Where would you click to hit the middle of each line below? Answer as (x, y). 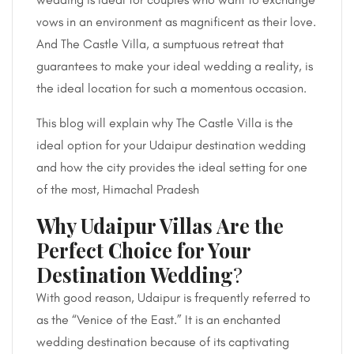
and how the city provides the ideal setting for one (172, 167)
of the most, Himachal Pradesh (118, 189)
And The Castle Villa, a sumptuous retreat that (160, 43)
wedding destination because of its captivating (163, 341)
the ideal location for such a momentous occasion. (171, 88)
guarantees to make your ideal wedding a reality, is (175, 66)
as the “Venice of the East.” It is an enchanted (158, 319)
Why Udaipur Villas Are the (160, 225)
